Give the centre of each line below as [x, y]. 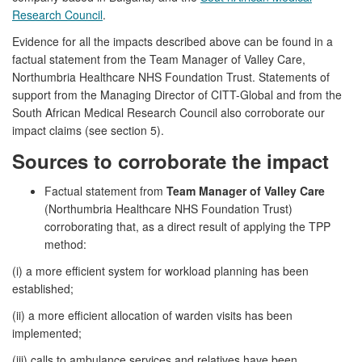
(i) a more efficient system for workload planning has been [160, 270]
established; [43, 288]
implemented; [47, 333]
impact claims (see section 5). [88, 130]
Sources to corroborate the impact [170, 160]
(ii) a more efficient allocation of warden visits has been [152, 315]
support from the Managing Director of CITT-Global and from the [177, 94]
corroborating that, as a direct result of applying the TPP [187, 226]
